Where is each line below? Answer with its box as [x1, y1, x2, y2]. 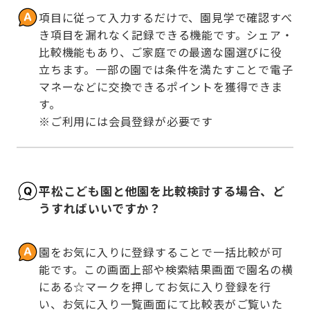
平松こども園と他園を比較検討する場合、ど [39, 182, 285, 200]
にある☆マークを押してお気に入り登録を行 [39, 278, 271, 295]
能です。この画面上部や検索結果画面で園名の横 [39, 261, 293, 278]
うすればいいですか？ [39, 199, 162, 217]
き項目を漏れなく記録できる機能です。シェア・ [39, 26, 293, 43]
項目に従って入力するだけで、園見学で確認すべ [39, 8, 293, 26]
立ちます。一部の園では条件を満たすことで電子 [39, 60, 293, 77]
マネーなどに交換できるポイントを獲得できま [39, 77, 283, 95]
